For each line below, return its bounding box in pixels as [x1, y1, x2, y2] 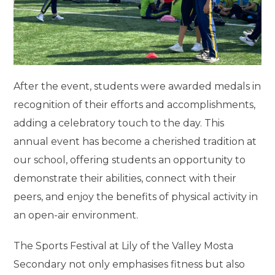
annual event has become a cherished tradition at [14, 135, 257, 147]
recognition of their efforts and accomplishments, [14, 98, 256, 110]
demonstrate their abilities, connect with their [14, 172, 237, 184]
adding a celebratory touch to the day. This [14, 117, 225, 129]
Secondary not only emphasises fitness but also [14, 258, 246, 270]
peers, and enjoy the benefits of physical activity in [14, 190, 258, 203]
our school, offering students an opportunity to [14, 153, 246, 166]
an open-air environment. [14, 209, 139, 221]
